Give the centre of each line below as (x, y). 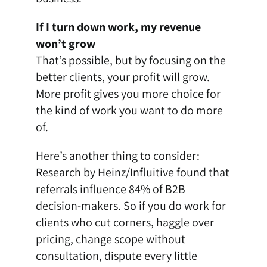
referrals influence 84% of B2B (110, 189)
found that (201, 173)
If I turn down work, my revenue (118, 27)
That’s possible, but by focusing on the (131, 60)
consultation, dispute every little (116, 256)
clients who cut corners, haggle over (125, 223)
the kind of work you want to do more (129, 111)
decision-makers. (79, 206)
